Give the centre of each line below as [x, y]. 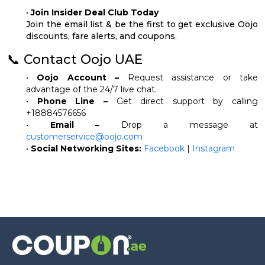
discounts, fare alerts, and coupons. [101, 36]
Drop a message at [179, 125]
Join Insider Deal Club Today [95, 12]
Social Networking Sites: [86, 148]
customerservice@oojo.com [84, 136]
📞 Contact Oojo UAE [75, 59]
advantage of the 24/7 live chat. [91, 89]
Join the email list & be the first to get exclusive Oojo [142, 24]
